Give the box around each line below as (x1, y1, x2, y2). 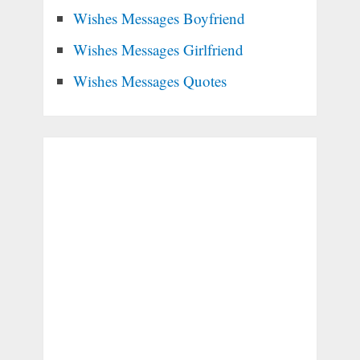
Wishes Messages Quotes (72, 71, 227, 92)
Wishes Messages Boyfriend (72, 8, 245, 29)
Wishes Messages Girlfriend (72, 39, 243, 60)
